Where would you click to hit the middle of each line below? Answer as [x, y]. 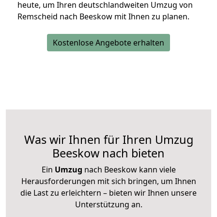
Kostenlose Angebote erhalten [108, 43]
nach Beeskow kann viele [129, 170]
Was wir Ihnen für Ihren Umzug [108, 140]
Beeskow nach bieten [108, 153]
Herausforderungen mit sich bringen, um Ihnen [108, 181]
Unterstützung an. [108, 205]
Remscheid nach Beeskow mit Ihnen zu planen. [103, 17]
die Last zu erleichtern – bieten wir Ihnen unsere [108, 193]
